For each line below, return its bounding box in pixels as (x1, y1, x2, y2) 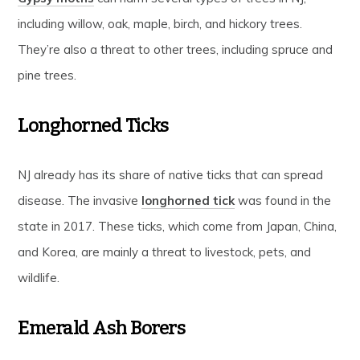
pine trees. (18, 67, 77, 83)
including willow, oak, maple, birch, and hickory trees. (18, 15, 303, 31)
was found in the (235, 192, 332, 208)
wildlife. (18, 269, 60, 285)
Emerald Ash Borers (18, 316, 186, 339)
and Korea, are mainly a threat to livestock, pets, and (18, 243, 312, 260)
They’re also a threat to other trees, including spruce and (18, 41, 333, 57)
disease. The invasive (18, 192, 142, 208)
